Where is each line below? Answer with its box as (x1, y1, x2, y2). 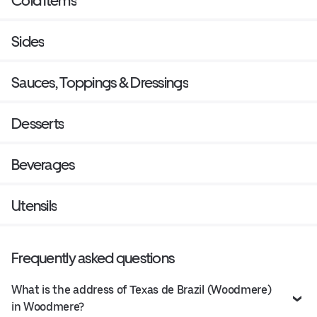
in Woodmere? (11, 299, 85, 313)
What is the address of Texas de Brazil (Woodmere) (11, 282, 272, 296)
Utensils (11, 196, 57, 214)
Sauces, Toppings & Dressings (11, 73, 188, 91)
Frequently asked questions (11, 248, 175, 267)
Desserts (11, 114, 64, 132)
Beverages (11, 155, 75, 173)
